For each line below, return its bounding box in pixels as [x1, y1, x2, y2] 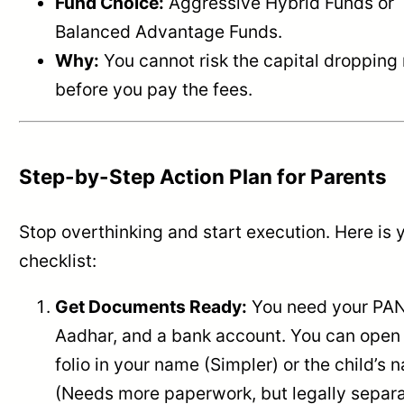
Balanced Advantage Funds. [55, 20, 283, 42]
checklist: [19, 249, 97, 271]
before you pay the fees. [55, 78, 253, 100]
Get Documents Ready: [55, 295, 248, 317]
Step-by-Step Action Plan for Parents [19, 163, 388, 188]
